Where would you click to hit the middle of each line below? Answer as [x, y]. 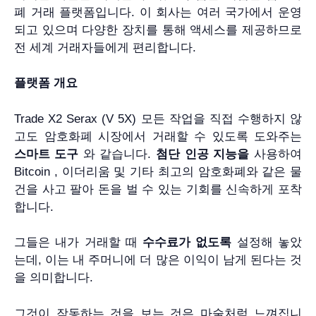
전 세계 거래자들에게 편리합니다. [105, 47]
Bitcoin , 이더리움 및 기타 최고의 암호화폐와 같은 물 [158, 171]
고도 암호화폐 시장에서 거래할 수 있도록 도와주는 [158, 136]
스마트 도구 [46, 154]
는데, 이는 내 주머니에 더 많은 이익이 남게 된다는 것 [158, 260]
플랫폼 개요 [46, 83]
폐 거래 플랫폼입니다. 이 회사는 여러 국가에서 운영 [158, 12]
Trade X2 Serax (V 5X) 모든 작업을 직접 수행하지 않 [158, 119]
